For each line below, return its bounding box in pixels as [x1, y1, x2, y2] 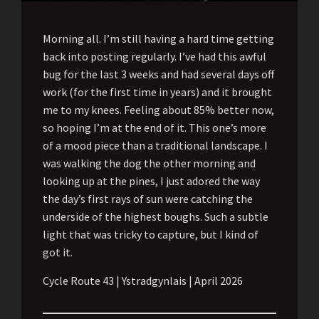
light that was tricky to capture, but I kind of [43, 227, 258, 242]
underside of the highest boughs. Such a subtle [43, 209, 268, 224]
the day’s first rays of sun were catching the [43, 192, 253, 206]
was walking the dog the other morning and [43, 156, 256, 171]
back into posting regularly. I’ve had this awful [43, 49, 266, 64]
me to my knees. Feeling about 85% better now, [43, 103, 274, 117]
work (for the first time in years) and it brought [43, 85, 272, 100]
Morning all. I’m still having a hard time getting [43, 31, 274, 46]
